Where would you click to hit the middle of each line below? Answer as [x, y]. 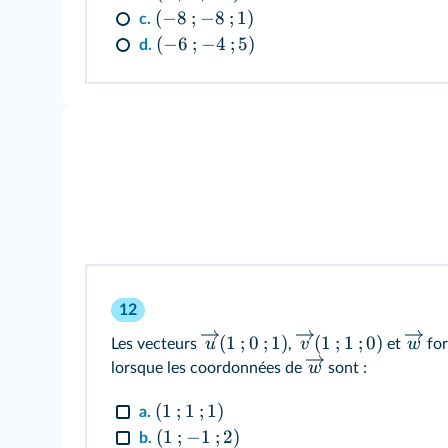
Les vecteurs [156, 343]
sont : [347, 368]
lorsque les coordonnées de [208, 368]
